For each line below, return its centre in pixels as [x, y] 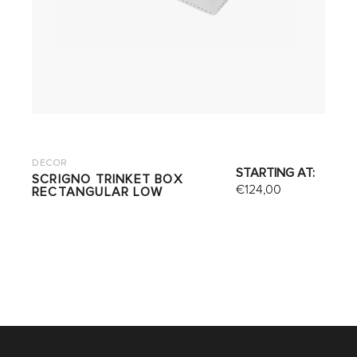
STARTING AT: [276, 173]
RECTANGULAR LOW [97, 192]
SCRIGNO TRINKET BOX [107, 179]
